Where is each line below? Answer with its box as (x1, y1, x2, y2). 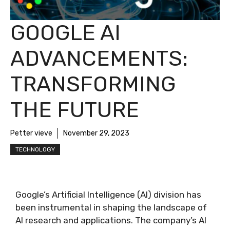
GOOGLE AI (10, 20, 121, 46)
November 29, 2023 (63, 129, 129, 138)
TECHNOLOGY (15, 146, 55, 153)
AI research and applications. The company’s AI (15, 215, 206, 225)
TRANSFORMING (10, 71, 176, 97)
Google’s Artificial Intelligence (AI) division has (15, 189, 201, 200)
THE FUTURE (10, 97, 139, 123)
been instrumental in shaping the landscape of (15, 202, 207, 213)
